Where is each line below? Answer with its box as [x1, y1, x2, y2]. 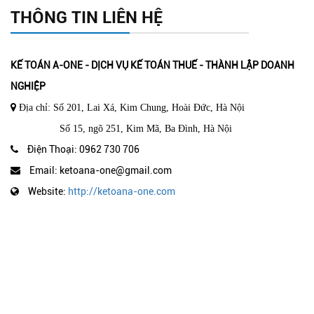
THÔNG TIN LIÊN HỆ [11, 7, 163, 27]
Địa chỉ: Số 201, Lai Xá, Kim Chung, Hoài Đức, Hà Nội [16, 102, 245, 112]
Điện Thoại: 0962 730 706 [25, 143, 139, 155]
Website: [26, 185, 68, 197]
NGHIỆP [11, 80, 46, 92]
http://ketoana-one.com [68, 185, 175, 197]
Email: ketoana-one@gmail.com [27, 164, 172, 176]
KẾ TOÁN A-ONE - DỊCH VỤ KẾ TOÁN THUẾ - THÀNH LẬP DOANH [11, 59, 294, 71]
